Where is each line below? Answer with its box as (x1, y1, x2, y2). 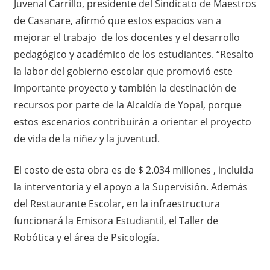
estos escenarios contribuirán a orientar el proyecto (13, 115, 251, 128)
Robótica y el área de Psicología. (13, 230, 159, 244)
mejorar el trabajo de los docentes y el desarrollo (13, 30, 240, 44)
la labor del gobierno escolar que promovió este (13, 64, 233, 78)
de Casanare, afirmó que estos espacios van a (13, 13, 221, 27)
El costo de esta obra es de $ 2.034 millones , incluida (13, 163, 254, 177)
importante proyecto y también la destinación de (13, 81, 236, 95)
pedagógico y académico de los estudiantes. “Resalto (13, 47, 254, 61)
